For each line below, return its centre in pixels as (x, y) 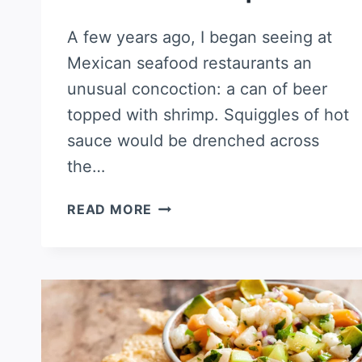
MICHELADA (194, 204)
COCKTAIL (187, 244)
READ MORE (110, 209)
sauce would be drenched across (193, 140)
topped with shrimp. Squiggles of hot (208, 114)
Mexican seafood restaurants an (189, 63)
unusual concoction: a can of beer (197, 88)
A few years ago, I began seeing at (200, 37)
